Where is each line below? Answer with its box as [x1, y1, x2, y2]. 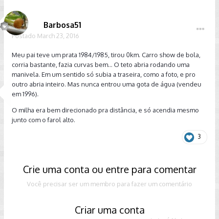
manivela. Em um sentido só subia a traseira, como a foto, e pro [12, 70, 196, 78]
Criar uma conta [74, 203, 145, 216]
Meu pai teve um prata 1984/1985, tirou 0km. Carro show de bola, [12, 51, 200, 59]
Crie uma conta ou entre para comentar [22, 162, 197, 175]
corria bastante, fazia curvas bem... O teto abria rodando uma [12, 61, 190, 68]
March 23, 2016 [37, 32, 79, 40]
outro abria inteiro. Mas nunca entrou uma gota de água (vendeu [12, 80, 201, 88]
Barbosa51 [44, 20, 81, 30]
